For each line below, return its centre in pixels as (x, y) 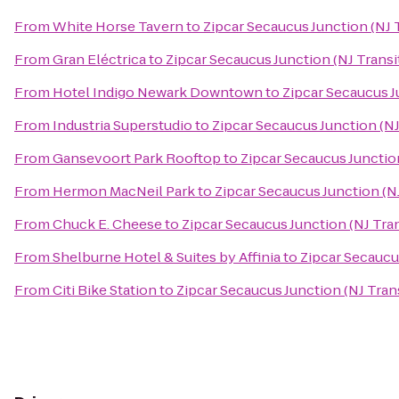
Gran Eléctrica (99, 59)
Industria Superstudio (122, 125)
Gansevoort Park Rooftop (137, 158)
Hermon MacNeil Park (124, 191)
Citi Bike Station (105, 290)
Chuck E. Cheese (107, 224)
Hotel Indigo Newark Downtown (158, 92)
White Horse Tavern (118, 26)
